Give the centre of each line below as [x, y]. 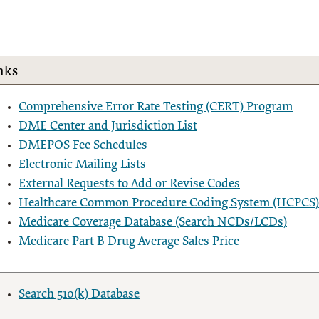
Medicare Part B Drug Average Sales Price [129, 242]
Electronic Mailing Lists [82, 165]
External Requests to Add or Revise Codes [129, 184]
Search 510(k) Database [79, 294]
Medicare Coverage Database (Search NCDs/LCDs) [153, 223]
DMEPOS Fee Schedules [83, 146]
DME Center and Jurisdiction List [108, 126]
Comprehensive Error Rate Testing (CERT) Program [156, 107]
